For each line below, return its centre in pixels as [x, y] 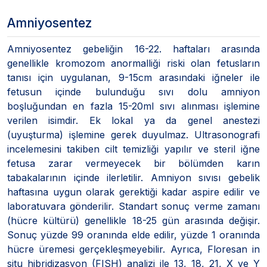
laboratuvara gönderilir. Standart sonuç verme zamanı [133, 206]
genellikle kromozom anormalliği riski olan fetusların [133, 63]
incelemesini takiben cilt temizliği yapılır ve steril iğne [133, 149]
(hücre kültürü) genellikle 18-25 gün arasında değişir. [133, 220]
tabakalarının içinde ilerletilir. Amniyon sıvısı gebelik [133, 177]
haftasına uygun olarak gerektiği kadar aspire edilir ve [133, 192]
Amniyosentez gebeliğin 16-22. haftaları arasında [133, 49]
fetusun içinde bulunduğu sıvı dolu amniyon [133, 91]
